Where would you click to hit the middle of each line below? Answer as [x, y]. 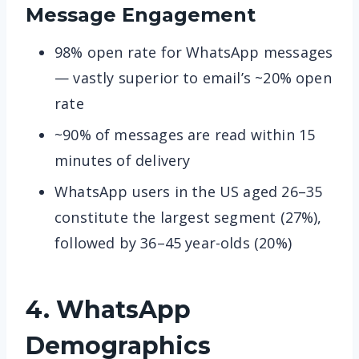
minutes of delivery [123, 160]
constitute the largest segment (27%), [188, 217]
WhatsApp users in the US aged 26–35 [189, 191]
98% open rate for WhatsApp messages [194, 52]
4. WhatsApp [108, 309]
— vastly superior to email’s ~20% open [193, 77]
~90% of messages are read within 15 [185, 134]
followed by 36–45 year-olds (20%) [173, 242]
